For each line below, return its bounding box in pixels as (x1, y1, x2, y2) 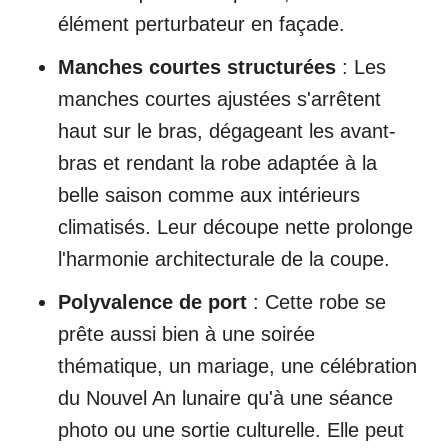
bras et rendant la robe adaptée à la (58, 151, 377, 174)
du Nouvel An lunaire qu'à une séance (58, 386, 393, 409)
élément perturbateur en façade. (58, 12, 345, 35)
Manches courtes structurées (58, 55, 336, 78)
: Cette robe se (247, 290, 386, 313)
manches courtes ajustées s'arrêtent (58, 87, 381, 110)
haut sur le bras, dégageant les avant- (58, 119, 396, 142)
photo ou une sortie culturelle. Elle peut (58, 418, 404, 441)
